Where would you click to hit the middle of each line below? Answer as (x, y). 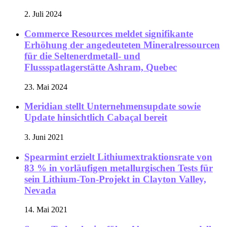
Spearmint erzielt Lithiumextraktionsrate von (118, 157)
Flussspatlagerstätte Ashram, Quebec (101, 67)
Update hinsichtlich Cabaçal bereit (96, 118)
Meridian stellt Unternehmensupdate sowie (112, 106)
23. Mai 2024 (46, 87)
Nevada (40, 190)
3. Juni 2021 (44, 137)
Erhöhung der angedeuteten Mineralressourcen (122, 45)
